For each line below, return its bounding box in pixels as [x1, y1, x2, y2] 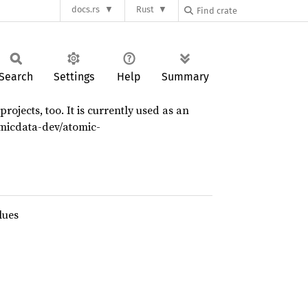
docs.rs [71, 4, 100, 15]
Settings [53, 70, 94, 83]
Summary [162, 70, 209, 83]
